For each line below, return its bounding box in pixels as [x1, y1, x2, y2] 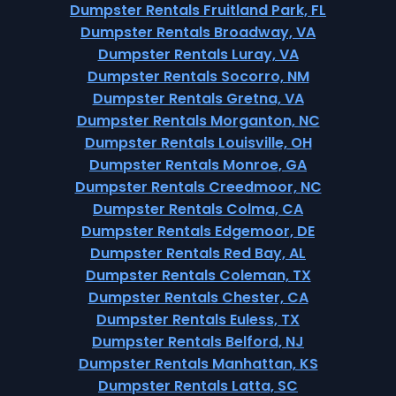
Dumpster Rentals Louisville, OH [84, 133, 312, 153]
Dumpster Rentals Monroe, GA [89, 155, 307, 175]
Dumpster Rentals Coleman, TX [85, 265, 311, 286]
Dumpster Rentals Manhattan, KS [78, 354, 318, 374]
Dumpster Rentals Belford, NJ [92, 331, 304, 352]
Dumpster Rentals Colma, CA [93, 199, 303, 219]
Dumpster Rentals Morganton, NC [76, 110, 320, 131]
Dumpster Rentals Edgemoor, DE [81, 221, 315, 241]
